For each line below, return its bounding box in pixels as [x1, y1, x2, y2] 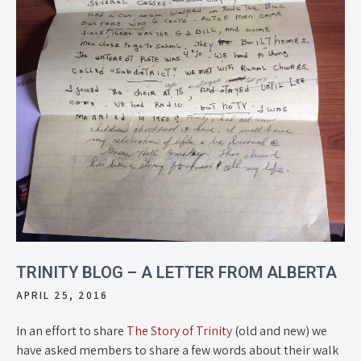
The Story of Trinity [127, 322, 232, 339]
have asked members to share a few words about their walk [16, 341, 338, 359]
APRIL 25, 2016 [16, 288, 108, 302]
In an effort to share [16, 322, 127, 339]
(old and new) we [232, 322, 327, 339]
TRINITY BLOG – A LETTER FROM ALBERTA [16, 262, 337, 282]
